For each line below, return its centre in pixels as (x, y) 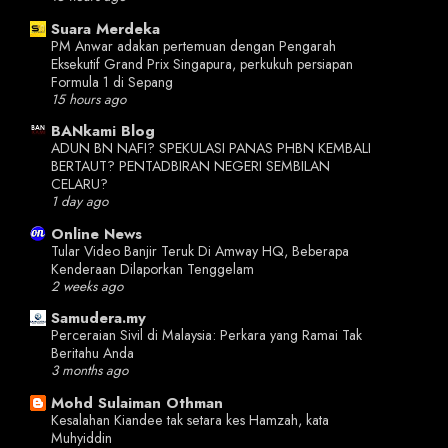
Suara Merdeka (105, 28)
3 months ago (89, 371)
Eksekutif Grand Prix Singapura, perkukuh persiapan (202, 63)
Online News (96, 233)
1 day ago (79, 202)
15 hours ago (88, 99)
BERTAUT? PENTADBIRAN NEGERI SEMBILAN (190, 166)
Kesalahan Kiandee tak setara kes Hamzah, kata (190, 419)
